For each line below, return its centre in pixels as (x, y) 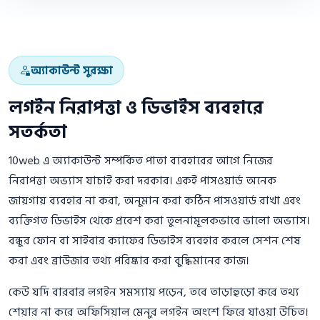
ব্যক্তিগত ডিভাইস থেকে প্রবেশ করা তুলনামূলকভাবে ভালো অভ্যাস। (159, 221)
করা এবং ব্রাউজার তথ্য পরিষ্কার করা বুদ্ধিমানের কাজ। (129, 261)
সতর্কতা (38, 133)
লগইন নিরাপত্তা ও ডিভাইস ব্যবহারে (136, 109)
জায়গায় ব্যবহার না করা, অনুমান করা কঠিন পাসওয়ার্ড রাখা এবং (155, 201)
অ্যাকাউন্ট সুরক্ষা (72, 70)
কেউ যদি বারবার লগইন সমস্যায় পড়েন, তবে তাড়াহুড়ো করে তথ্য (154, 292)
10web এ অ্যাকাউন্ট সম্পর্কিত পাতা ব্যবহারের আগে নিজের (141, 161)
